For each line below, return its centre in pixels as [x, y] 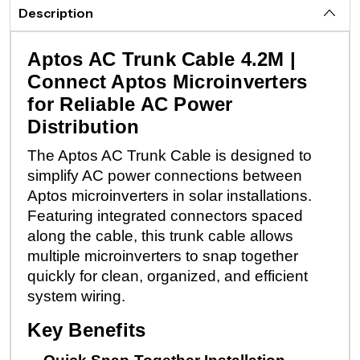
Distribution [84, 127]
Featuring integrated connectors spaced [166, 216]
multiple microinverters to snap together [163, 256]
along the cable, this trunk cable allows [161, 236]
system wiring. [77, 296]
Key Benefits [87, 330]
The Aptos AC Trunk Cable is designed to [170, 155]
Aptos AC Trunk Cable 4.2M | [162, 59]
